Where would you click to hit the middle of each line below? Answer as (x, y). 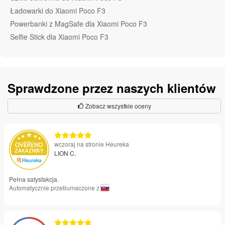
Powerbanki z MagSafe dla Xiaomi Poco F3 (79, 24)
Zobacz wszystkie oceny (117, 106)
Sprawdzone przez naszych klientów (112, 88)
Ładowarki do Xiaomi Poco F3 (58, 11)
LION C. (65, 153)
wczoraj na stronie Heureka (92, 144)
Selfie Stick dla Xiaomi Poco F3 (59, 37)
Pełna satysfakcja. (34, 179)
